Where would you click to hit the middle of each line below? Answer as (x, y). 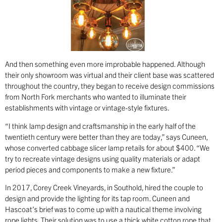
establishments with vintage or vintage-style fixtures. (87, 108)
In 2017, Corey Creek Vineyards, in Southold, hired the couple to (104, 187)
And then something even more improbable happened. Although (105, 64)
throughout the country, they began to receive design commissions (110, 86)
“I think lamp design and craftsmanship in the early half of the (100, 125)
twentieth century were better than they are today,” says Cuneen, (106, 136)
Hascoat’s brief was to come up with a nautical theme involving (103, 209)
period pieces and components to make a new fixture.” (90, 169)
